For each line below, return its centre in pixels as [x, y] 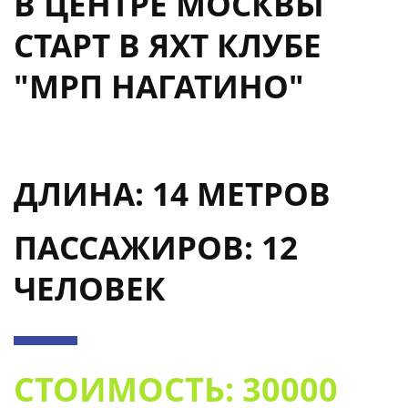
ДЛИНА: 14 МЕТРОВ [172, 193]
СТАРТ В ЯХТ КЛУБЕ [168, 45]
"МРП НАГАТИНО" [159, 86]
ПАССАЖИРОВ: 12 [156, 247]
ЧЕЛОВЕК [90, 288]
